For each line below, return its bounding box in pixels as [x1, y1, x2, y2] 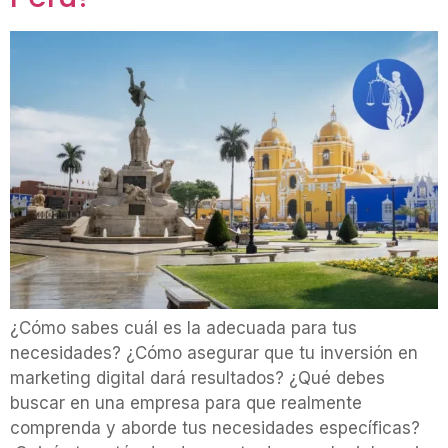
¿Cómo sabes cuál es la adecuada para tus [10, 317, 357, 338]
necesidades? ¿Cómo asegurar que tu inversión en [10, 342, 418, 363]
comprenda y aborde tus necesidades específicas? [10, 417, 420, 438]
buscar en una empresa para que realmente [10, 392, 362, 413]
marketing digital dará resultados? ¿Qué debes [10, 367, 385, 388]
